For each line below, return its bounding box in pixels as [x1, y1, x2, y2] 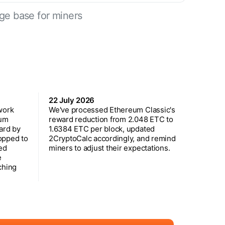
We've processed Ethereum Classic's [49, 104, 175, 115]
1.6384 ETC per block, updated [49, 124, 155, 134]
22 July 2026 [49, 95, 95, 105]
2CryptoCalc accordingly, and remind [49, 133, 176, 143]
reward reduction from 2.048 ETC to [49, 114, 173, 124]
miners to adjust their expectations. [49, 143, 170, 153]
